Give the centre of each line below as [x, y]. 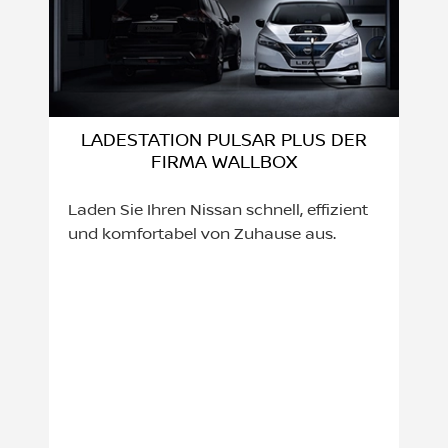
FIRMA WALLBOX [224, 162]
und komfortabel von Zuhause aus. [202, 234]
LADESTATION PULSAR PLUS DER [224, 140]
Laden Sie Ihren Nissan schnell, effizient [218, 210]
